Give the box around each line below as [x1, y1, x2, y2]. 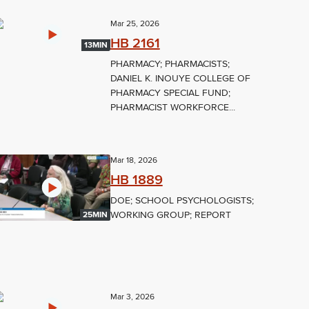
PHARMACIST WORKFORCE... [110, 101, 235, 114]
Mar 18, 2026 [110, 155, 157, 166]
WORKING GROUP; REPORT [110, 209, 231, 221]
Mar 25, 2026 [110, 19, 159, 30]
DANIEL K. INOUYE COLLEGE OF [110, 72, 250, 85]
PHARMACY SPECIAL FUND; [110, 87, 230, 99]
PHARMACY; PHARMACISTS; [110, 58, 230, 70]
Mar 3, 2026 [110, 292, 154, 303]
